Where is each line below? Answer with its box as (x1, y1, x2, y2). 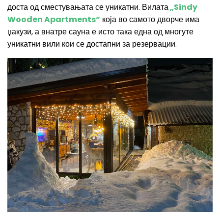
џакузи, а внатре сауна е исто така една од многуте (7, 26, 193, 37)
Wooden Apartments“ (7, 14, 100, 25)
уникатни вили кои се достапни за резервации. (7, 38, 177, 50)
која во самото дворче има (100, 14, 199, 25)
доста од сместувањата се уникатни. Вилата (7, 1, 168, 13)
